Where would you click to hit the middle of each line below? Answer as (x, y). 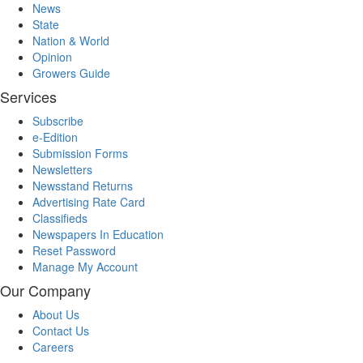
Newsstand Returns (83, 186)
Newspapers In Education (98, 235)
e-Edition (55, 137)
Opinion (52, 57)
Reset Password (74, 251)
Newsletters (62, 170)
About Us (56, 315)
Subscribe (58, 121)
